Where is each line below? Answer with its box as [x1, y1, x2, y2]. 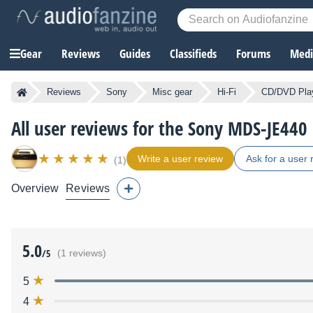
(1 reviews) [57, 248, 106, 259]
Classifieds [170, 45, 217, 62]
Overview [11, 182, 59, 195]
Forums [236, 45, 270, 62]
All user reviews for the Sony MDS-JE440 [11, 115, 307, 142]
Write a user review [138, 153, 223, 165]
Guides [119, 45, 150, 62]
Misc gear [152, 87, 192, 98]
